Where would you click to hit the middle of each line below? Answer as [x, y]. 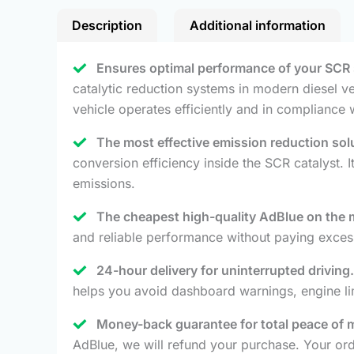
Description [107, 25]
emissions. [104, 183]
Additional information [257, 25]
